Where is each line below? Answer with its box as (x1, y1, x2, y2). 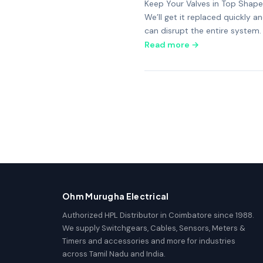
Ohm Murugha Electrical (62, 191, 169, 201)
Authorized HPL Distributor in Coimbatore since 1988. (62, 210, 254, 220)
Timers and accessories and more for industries (62, 236, 235, 246)
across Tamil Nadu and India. (62, 249, 166, 259)
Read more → (144, 39, 199, 50)
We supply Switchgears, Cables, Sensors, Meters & (62, 223, 245, 233)
